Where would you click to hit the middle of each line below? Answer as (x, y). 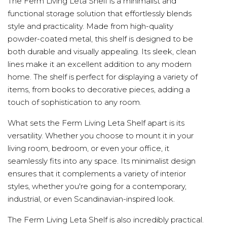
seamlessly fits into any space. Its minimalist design (102, 161)
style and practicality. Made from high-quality (90, 26)
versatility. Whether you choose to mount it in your (101, 136)
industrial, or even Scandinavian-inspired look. (91, 199)
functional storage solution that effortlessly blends (100, 14)
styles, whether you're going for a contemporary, (97, 186)
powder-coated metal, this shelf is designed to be (100, 39)
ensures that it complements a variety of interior (97, 174)
